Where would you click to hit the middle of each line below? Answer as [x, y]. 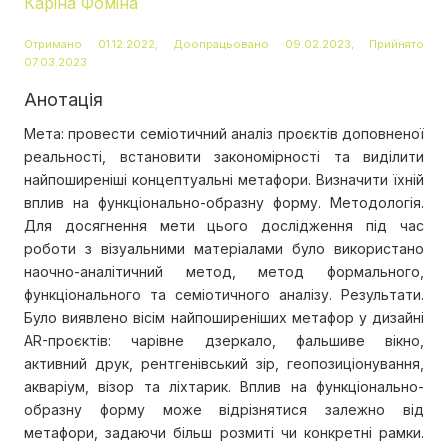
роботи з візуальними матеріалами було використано [224, 249]
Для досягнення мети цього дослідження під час [224, 226]
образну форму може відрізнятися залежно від [224, 410]
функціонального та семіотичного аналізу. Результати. [224, 295]
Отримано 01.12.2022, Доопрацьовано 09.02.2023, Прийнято [224, 44]
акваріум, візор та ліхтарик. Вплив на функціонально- [224, 387]
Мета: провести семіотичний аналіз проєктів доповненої [224, 134]
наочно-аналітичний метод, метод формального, [224, 272]
